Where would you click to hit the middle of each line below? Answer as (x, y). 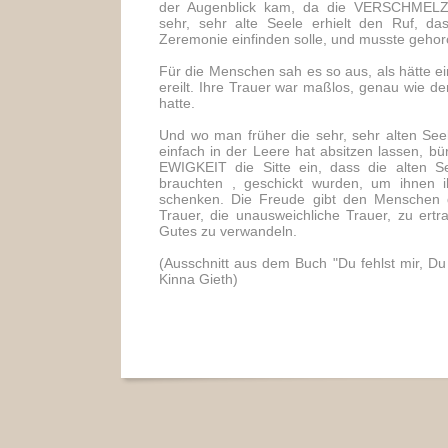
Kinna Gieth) (198, 279)
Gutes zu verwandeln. (228, 231)
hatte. (177, 103)
